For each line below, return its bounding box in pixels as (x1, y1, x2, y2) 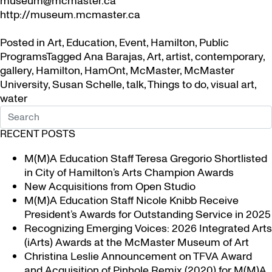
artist (166, 49, 191, 64)
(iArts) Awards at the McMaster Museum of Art (24, 235, 249, 250)
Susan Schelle (52, 77, 122, 92)
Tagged (46, 49, 84, 64)
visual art (211, 77, 254, 92)
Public (199, 35, 229, 50)
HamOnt (84, 63, 126, 78)
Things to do (148, 77, 206, 92)
